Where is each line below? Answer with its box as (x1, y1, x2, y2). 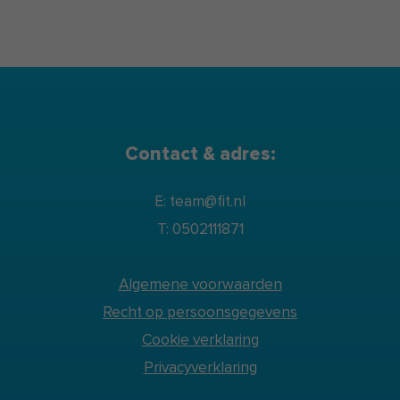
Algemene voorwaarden (118, 275, 282, 295)
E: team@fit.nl (154, 192, 246, 212)
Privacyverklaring (143, 358, 257, 378)
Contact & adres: (124, 143, 276, 166)
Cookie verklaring (141, 330, 259, 350)
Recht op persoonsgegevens (103, 303, 297, 322)
